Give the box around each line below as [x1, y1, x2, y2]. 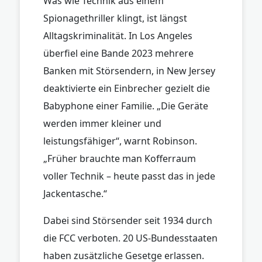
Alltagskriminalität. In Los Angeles [43, 29, 192, 42]
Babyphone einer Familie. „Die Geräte [43, 99, 208, 112]
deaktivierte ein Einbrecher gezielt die [43, 81, 210, 95]
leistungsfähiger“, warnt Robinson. [43, 134, 197, 147]
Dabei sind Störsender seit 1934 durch [43, 213, 212, 227]
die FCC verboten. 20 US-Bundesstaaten [43, 231, 218, 244]
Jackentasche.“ [43, 187, 107, 200]
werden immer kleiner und [43, 116, 161, 130]
